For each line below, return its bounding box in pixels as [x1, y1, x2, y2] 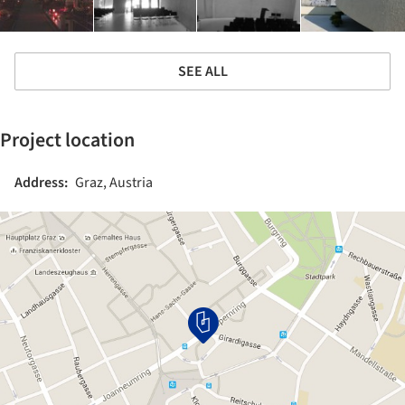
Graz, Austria [75, 172, 153, 193]
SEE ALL [177, 61, 228, 81]
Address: [14, 172, 68, 193]
